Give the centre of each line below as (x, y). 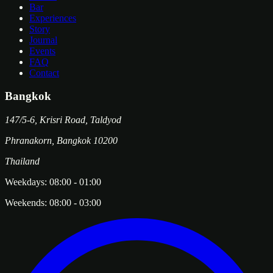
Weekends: (26, 202)
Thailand (22, 161)
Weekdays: (26, 182)
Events (42, 51)
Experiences (53, 18)
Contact (44, 73)
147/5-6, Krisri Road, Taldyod (63, 119)
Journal (43, 40)
